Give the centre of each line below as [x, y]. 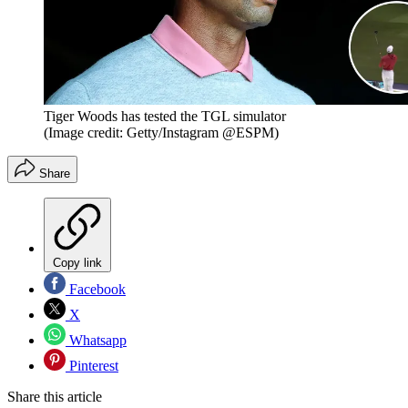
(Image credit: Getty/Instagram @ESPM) [161, 133]
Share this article [55, 397]
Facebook [96, 290]
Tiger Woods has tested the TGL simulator [165, 117]
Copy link [77, 263]
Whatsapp [96, 341]
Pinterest [92, 366]
